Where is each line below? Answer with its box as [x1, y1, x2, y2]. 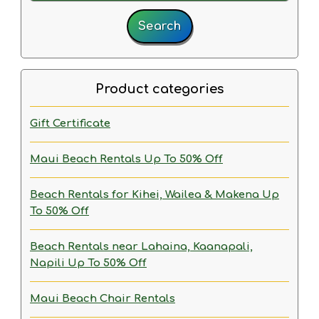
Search [137, 20, 182, 33]
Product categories [95, 82, 224, 96]
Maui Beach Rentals [30, 153, 144, 165]
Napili [30, 257, 68, 269]
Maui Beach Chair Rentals [30, 293, 175, 305]
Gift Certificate [30, 117, 110, 130]
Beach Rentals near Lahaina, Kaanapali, [30, 241, 253, 253]
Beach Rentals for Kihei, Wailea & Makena [30, 189, 262, 201]
